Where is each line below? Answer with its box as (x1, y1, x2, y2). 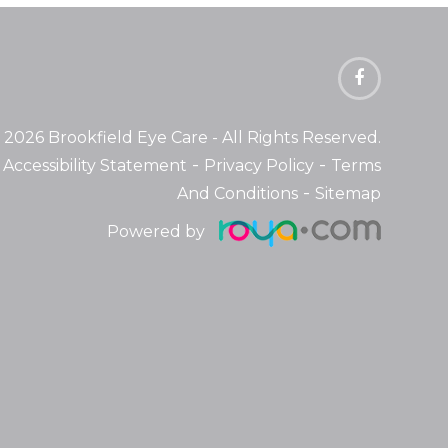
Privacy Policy (203, 155, 314, 175)
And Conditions (176, 183, 298, 203)
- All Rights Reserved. (211, 127, 381, 147)
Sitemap (314, 183, 381, 203)
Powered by (106, 221, 205, 241)
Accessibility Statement (2, 155, 187, 175)
